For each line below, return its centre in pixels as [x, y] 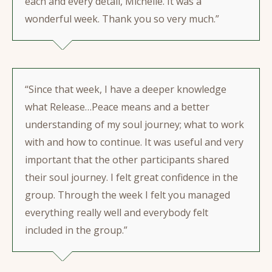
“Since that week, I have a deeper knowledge [126, 89]
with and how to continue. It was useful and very [134, 142]
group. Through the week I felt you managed [127, 195]
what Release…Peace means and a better [117, 107]
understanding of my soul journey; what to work [134, 124]
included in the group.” [76, 230]
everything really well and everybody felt [117, 212]
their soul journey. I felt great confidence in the [131, 177]
